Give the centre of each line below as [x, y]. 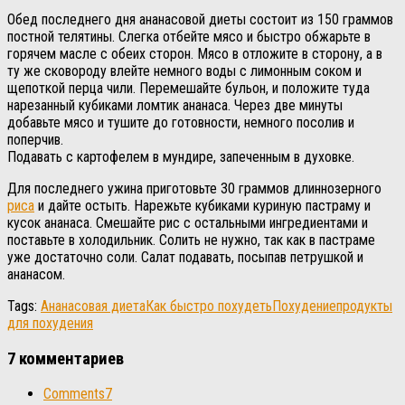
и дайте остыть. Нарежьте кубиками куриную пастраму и [202, 206]
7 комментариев [66, 358]
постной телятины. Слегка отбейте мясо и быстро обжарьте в [189, 37]
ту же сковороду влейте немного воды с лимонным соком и [184, 71]
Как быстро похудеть [209, 306]
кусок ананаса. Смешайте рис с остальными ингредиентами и [188, 223]
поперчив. [35, 140]
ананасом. [36, 274]
